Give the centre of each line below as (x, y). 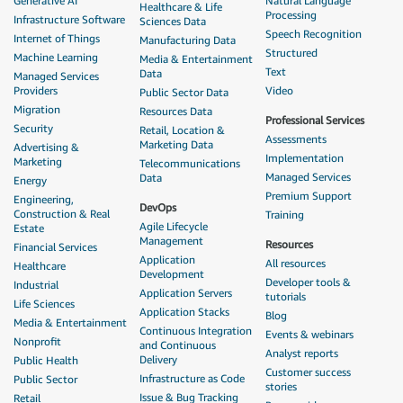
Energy (30, 181)
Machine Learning (56, 58)
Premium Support (309, 196)
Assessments (296, 139)
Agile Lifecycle (174, 227)
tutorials (286, 297)
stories (281, 387)
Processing (291, 15)
